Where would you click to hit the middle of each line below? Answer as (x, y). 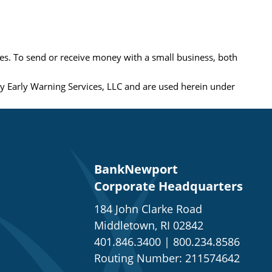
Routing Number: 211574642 (167, 258)
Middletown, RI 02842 (149, 226)
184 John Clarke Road (148, 209)
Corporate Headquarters (168, 186)
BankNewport (136, 169)
